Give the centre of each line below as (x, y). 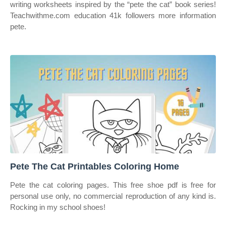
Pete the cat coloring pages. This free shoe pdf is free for (113, 185)
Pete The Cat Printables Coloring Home (95, 166)
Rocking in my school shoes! (58, 207)
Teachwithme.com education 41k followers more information (113, 15)
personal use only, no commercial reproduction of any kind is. (113, 196)
